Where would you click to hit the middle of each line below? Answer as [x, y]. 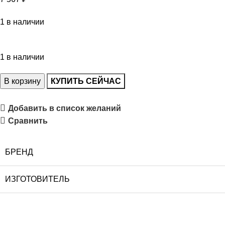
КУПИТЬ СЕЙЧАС [86, 81]
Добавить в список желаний [64, 108]
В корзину [22, 81]
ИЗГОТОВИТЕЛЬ [37, 179]
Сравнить [28, 121]
